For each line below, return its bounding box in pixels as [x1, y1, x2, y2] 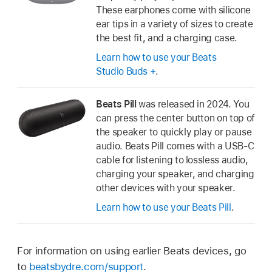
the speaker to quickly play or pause [96, 126, 252, 138]
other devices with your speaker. [96, 182, 236, 194]
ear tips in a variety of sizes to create [96, 18, 253, 30]
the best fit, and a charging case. [96, 32, 237, 44]
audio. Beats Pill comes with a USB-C [96, 140, 254, 152]
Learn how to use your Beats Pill [96, 202, 231, 214]
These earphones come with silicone [96, 4, 251, 16]
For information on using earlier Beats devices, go [17, 245, 246, 257]
